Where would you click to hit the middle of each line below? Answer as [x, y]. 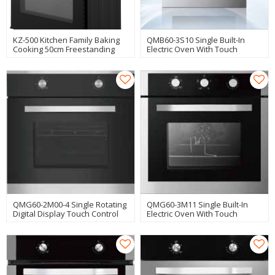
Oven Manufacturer [50, 58]
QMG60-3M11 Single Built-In [198, 204]
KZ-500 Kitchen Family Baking [67, 40]
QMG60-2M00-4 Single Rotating [70, 204]
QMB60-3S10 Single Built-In [196, 40]
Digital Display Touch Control [66, 213]
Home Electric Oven [49, 223]
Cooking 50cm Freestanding [64, 49]
